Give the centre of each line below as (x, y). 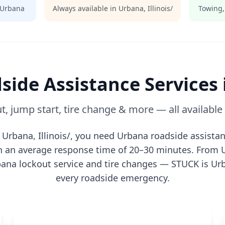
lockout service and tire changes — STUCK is (114, 164)
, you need (93, 136)
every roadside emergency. (113, 178)
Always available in (85, 8)
